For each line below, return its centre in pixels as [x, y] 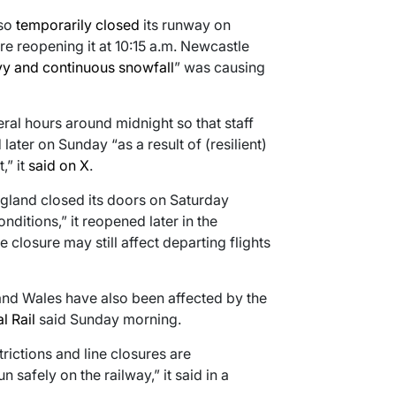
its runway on [185, 25]
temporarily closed [77, 25]
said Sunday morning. [108, 320]
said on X [58, 166]
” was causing [219, 68]
